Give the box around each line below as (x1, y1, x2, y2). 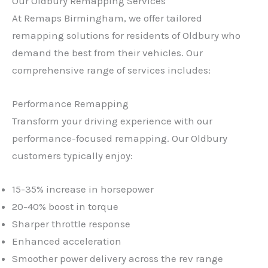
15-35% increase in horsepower (12, 183, 154, 196)
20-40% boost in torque (12, 200, 118, 213)
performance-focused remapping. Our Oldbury (12, 132, 227, 145)
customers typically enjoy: (12, 150, 133, 162)
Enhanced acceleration (12, 235, 121, 248)
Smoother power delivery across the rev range (12, 252, 223, 265)
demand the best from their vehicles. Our (12, 47, 203, 59)
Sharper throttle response (12, 218, 130, 230)
